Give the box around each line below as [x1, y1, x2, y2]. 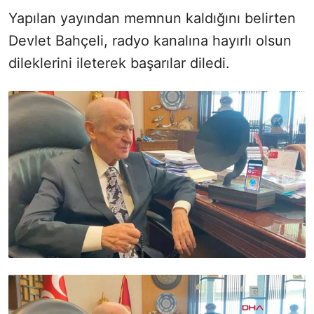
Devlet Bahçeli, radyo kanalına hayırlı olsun [8, 32, 292, 49]
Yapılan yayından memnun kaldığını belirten [8, 9, 296, 27]
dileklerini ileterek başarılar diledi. [8, 54, 230, 71]
